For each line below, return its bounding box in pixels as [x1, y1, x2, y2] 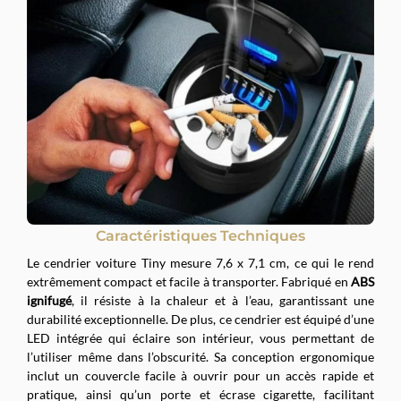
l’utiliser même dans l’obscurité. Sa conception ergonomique [27, 348, 374, 364]
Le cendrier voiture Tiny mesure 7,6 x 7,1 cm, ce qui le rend [27, 254, 374, 270]
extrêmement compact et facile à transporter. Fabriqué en [27, 273, 351, 289]
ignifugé [27, 292, 72, 308]
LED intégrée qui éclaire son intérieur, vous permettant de [27, 329, 374, 346]
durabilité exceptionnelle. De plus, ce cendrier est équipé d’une [27, 311, 374, 327]
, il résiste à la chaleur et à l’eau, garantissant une [72, 292, 374, 308]
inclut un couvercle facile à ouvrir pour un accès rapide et [27, 367, 374, 383]
